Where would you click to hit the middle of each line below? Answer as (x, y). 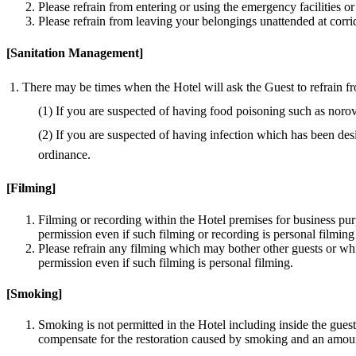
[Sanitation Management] (75, 52)
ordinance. (64, 155)
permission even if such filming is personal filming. (166, 262)
